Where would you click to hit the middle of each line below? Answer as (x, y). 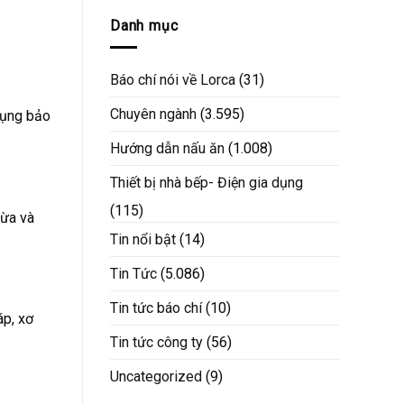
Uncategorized (156, 377)
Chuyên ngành (153, 115)
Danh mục (144, 25)
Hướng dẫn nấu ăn (167, 149)
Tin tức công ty (156, 343)
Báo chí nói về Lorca (173, 80)
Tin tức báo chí (156, 308)
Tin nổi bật (143, 240)
